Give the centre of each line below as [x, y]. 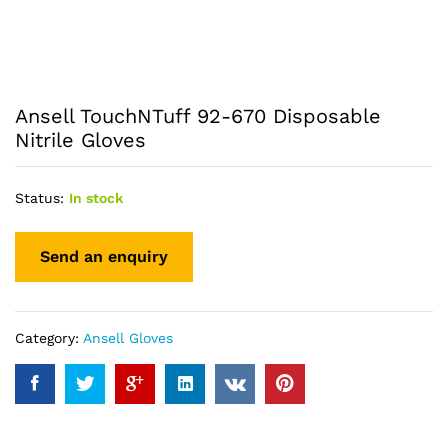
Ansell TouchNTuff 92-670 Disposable [198, 116]
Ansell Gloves [128, 337]
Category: [49, 337]
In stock [96, 198]
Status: [39, 198]
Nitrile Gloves [80, 140]
